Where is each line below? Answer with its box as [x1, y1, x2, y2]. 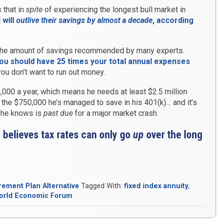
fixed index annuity [124, 182, 188, 191]
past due [43, 109, 73, 118]
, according [152, 16, 194, 25]
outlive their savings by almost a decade [16, 16, 153, 25]
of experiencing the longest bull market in [42, 5, 186, 15]
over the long [144, 129, 202, 141]
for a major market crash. [72, 109, 158, 118]
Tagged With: [81, 182, 124, 191]
